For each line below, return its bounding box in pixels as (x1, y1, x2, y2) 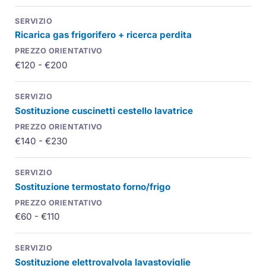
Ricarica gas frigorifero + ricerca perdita (15, 29, 192, 41)
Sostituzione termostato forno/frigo (15, 180, 171, 192)
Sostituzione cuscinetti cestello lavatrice (15, 104, 194, 116)
